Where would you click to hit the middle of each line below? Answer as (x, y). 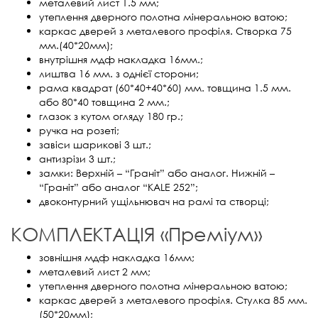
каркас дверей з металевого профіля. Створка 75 (165, 31)
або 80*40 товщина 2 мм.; (104, 102)
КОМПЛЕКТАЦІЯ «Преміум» (136, 233)
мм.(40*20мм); (76, 45)
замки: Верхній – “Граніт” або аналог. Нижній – (157, 172)
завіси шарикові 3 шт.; (95, 144)
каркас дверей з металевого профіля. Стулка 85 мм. (173, 300)
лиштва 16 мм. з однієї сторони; (119, 73)
